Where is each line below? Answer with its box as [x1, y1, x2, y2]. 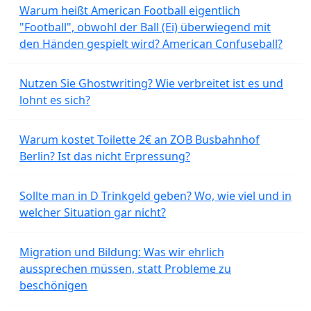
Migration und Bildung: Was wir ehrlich [19, 244, 224, 260]
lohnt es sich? [19, 92, 90, 108]
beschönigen [19, 278, 87, 294]
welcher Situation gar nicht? [19, 205, 166, 221]
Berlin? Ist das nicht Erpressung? [19, 149, 190, 165]
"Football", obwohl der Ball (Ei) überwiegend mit [19, 19, 271, 35]
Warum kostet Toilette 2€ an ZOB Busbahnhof [19, 132, 260, 148]
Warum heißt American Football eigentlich [19, 3, 240, 19]
